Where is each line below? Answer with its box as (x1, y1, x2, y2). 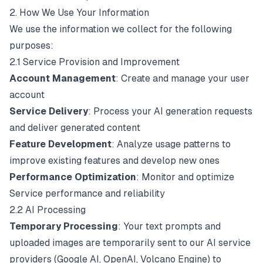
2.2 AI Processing (9, 204, 86, 215)
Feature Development (9, 139, 112, 150)
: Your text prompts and (118, 221, 221, 232)
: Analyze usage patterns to (112, 139, 231, 150)
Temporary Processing (9, 221, 118, 232)
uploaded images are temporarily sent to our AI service (9, 237, 251, 248)
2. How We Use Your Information (9, 7, 149, 18)
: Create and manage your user (116, 73, 249, 84)
